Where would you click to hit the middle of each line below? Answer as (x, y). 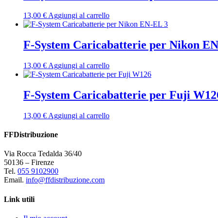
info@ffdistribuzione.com (65, 180)
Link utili (19, 199)
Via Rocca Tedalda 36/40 (43, 154)
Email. (15, 180)
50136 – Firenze (29, 163)
